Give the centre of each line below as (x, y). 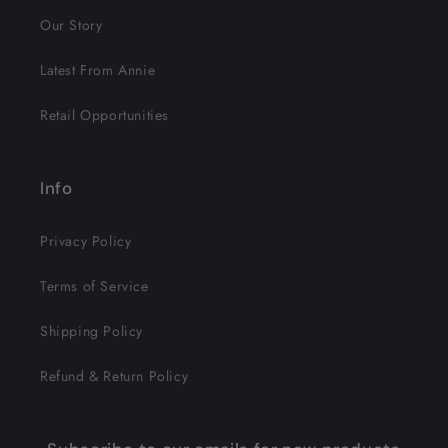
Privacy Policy (86, 241)
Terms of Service (94, 286)
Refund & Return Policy (114, 376)
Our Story (71, 25)
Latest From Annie (98, 70)
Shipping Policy (91, 331)
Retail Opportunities (104, 115)
